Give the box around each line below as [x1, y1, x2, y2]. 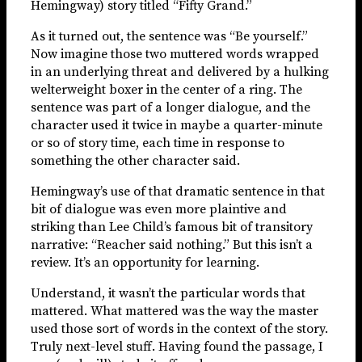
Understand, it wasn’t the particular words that [31, 284, 305, 301]
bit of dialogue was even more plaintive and [31, 200, 287, 217]
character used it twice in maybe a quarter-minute [31, 116, 322, 133]
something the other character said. [31, 152, 240, 169]
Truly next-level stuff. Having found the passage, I [31, 338, 323, 355]
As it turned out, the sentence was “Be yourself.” [31, 27, 308, 44]
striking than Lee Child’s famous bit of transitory [31, 218, 313, 235]
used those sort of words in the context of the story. [31, 320, 328, 337]
